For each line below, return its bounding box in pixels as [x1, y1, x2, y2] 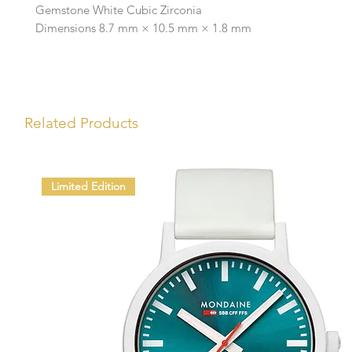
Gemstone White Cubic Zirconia [35, 2, 202, 18]
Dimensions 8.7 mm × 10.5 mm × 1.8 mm [35, 20, 251, 36]
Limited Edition [50, 178, 126, 193]
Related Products [24, 114, 138, 133]
